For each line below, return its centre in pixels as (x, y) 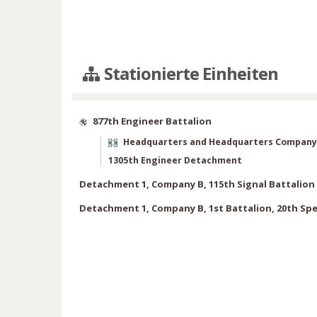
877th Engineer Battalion (152, 121)
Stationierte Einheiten (190, 74)
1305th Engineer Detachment (175, 161)
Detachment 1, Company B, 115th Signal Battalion (197, 184)
